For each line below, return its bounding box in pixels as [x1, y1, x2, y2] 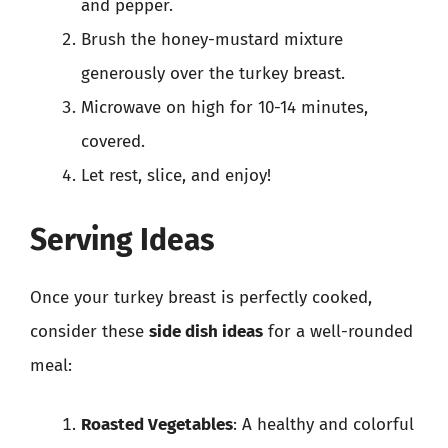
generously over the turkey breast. [81, 63, 345, 84]
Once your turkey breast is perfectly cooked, [30, 286, 372, 308]
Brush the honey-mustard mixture [81, 29, 343, 50]
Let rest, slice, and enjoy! [81, 165, 271, 186]
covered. [81, 131, 145, 152]
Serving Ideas [30, 221, 214, 258]
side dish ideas [149, 320, 263, 342]
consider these [30, 320, 149, 342]
